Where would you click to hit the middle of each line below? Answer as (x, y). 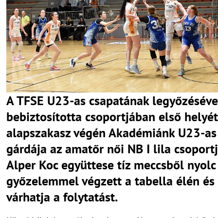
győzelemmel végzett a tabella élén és (110, 181)
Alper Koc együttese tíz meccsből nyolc (111, 164)
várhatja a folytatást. (62, 197)
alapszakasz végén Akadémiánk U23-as (111, 132)
